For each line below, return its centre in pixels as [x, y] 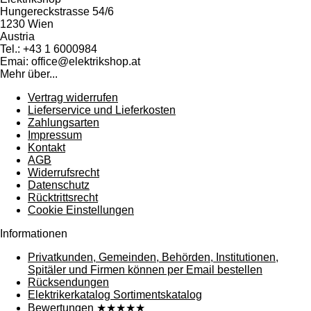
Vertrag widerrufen [73, 97]
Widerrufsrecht [64, 172]
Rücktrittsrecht [63, 197]
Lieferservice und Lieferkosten [102, 110]
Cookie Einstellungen [81, 210]
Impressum [55, 135]
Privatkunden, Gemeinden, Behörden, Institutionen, [153, 257]
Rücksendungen [68, 282]
